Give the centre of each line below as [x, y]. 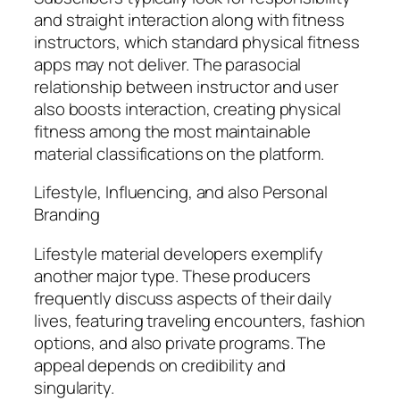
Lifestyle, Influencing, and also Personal [181, 192]
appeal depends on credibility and [160, 365]
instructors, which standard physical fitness [197, 42]
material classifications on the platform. [179, 153]
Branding [67, 215]
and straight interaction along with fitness [189, 19]
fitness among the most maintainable [172, 131]
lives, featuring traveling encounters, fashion [200, 320]
